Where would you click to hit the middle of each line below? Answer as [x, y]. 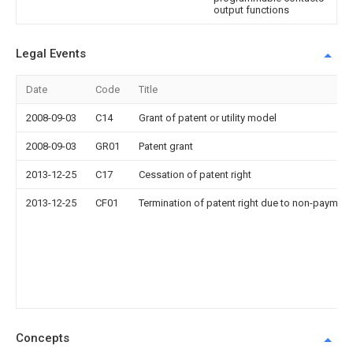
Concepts [43, 338]
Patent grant [166, 146]
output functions [251, 9]
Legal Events [51, 53]
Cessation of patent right [195, 174]
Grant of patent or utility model [208, 117]
